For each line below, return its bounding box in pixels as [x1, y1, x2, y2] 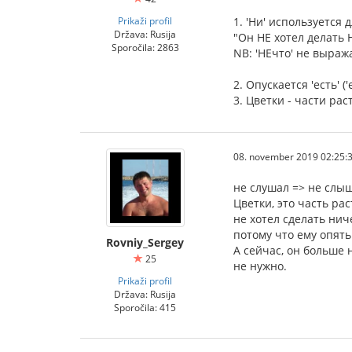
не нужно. [233, 258, 287, 274]
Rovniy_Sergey [106, 235, 184, 251]
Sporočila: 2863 [111, 41, 179, 54]
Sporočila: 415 [114, 301, 176, 314]
